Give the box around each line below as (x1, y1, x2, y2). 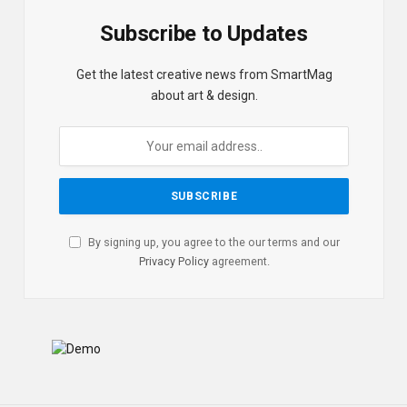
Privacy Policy (138, 253, 209, 268)
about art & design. (150, 87, 258, 103)
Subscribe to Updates (100, 20, 308, 46)
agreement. (208, 253, 270, 268)
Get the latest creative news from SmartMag (75, 66, 333, 82)
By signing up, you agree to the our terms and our (84, 234, 340, 249)
